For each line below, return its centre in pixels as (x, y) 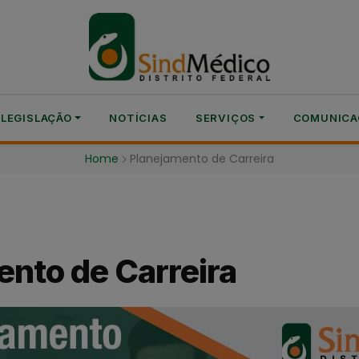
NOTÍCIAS (138, 118)
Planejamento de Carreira (202, 159)
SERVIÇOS (226, 118)
